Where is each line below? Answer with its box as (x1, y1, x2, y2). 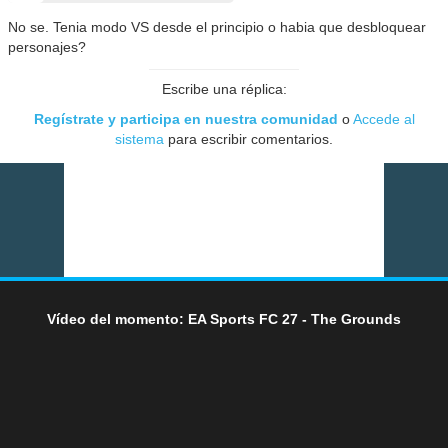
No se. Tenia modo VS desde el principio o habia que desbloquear (8, 18, 427, 35)
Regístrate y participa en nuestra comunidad (33, 110, 338, 127)
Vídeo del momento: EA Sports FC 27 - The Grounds (47, 310, 401, 327)
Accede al (352, 110, 415, 127)
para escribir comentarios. (164, 130, 333, 147)
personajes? (8, 38, 87, 55)
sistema (115, 130, 164, 147)
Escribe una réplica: (161, 80, 287, 97)
